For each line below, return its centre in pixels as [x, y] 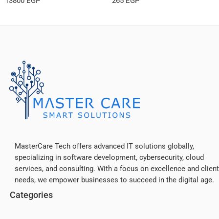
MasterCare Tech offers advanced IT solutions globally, [104, 147]
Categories [31, 195]
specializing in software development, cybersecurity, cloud [109, 158]
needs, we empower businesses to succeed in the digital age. [114, 180]
